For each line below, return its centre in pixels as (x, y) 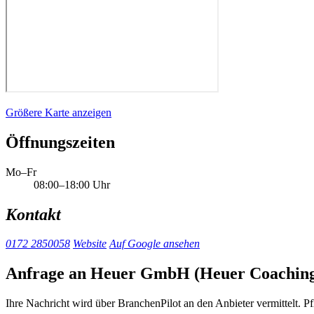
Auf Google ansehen (155, 244)
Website (90, 244)
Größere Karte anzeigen (59, 112)
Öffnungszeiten (60, 142)
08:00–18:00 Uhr (72, 184)
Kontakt (33, 214)
